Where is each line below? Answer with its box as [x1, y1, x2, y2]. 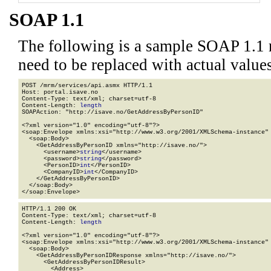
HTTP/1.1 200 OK [22, 206, 76, 213]
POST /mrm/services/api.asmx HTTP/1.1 [22, 82, 152, 90]
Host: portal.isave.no [22, 89, 98, 96]
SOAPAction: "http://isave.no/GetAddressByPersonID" [22, 109, 203, 116]
